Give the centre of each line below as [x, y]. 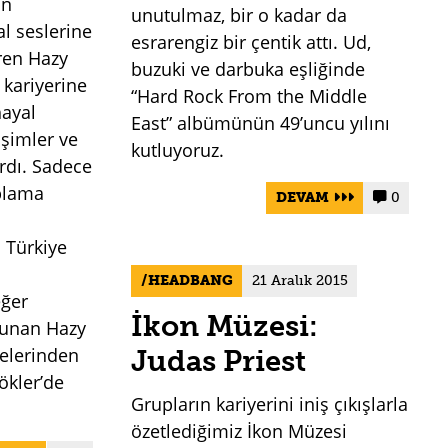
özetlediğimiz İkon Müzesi [239, 430]
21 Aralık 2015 [299, 280]
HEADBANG [190, 280]
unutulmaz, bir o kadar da [239, 15]
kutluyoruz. [178, 150]
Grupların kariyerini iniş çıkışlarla [270, 403]
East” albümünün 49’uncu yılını [261, 123]
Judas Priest [219, 360]
